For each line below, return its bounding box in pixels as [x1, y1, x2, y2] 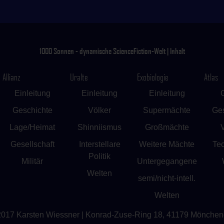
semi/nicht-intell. [138, 174, 196, 182]
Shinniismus [77, 123, 122, 131]
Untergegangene [136, 157, 197, 165]
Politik [88, 152, 111, 160]
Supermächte [143, 106, 191, 114]
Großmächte [144, 123, 189, 131]
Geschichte [12, 106, 52, 114]
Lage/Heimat [9, 123, 55, 131]
